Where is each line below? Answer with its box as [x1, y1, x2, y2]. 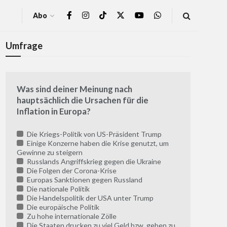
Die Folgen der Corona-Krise [25, 166, 117, 175]
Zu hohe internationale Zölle [25, 212, 117, 221]
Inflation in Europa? [17, 106, 91, 117]
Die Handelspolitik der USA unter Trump [25, 194, 154, 203]
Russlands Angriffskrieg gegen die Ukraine [25, 157, 161, 166]
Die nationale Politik [25, 184, 90, 194]
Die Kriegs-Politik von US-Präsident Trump [25, 130, 162, 139]
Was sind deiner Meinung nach [17, 84, 132, 95]
